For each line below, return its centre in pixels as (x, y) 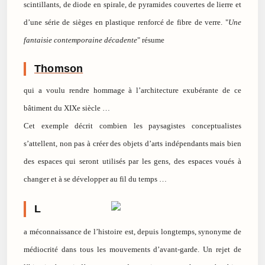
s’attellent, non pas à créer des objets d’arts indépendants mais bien (132, 144)
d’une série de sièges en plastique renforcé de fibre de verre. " (126, 22)
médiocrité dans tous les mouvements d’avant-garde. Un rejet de (132, 250)
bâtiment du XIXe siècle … (67, 108)
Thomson (59, 69)
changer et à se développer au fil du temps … (95, 179)
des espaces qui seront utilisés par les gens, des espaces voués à (132, 161)
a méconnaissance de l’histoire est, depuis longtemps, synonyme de (132, 232)
